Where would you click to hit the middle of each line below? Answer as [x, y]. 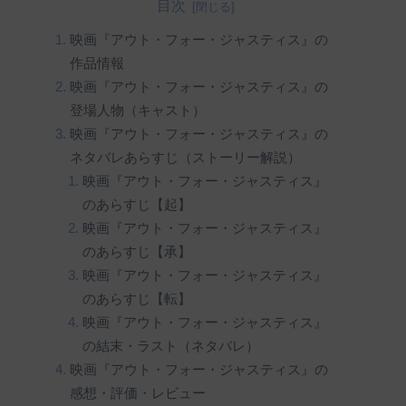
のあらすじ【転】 [137, 299]
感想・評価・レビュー [137, 393]
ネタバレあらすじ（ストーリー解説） [185, 157]
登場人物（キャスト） [137, 110]
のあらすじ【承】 [137, 251]
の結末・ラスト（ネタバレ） [171, 346]
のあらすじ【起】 [137, 204]
